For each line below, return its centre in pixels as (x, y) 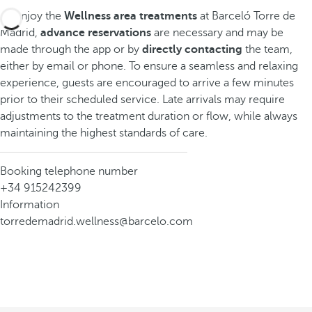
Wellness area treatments (131, 16)
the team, (267, 49)
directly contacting (192, 49)
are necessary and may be (217, 33)
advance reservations (96, 33)
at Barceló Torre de (246, 16)
